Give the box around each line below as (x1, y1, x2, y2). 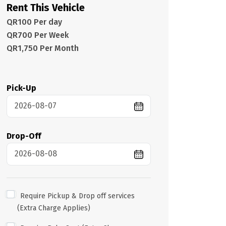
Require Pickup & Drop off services (20, 191, 135, 200)
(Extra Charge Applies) (17, 203, 90, 212)
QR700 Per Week (7, 30, 69, 40)
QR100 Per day (7, 17, 62, 27)
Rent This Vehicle (7, 1, 85, 14)
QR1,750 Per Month (7, 43, 79, 53)
